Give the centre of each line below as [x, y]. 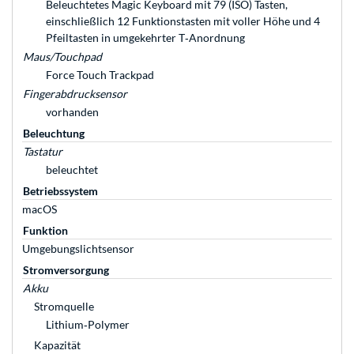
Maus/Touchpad [62, 57]
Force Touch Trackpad [100, 75]
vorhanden [72, 112]
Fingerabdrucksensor [75, 94]
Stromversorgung [66, 270]
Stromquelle [64, 307]
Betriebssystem [60, 191]
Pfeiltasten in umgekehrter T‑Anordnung [145, 38]
